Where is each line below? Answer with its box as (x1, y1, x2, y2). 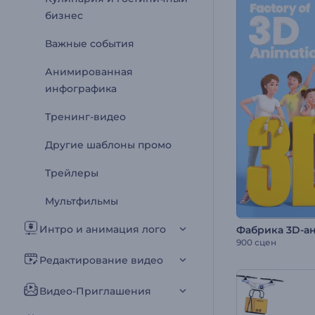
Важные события (45, 37, 134, 50)
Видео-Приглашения (39, 285, 151, 297)
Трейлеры (45, 167, 98, 179)
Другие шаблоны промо (45, 139, 172, 151)
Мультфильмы (45, 195, 118, 207)
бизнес (45, 9, 83, 22)
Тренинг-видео (45, 110, 126, 123)
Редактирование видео (39, 254, 163, 266)
